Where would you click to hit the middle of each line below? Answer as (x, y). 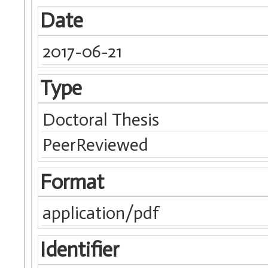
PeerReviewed (96, 145)
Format (72, 182)
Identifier (79, 249)
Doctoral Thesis (101, 119)
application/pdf (101, 213)
